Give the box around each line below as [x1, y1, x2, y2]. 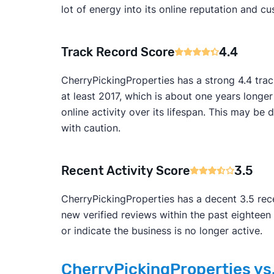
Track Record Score [61, 44, 175, 59]
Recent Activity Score [61, 163, 190, 178]
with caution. [61, 121, 120, 134]
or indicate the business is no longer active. [61, 224, 262, 237]
